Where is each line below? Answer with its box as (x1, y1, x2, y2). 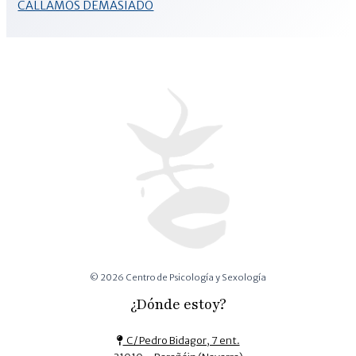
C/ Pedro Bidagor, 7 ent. (122, 333, 240, 346)
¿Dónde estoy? (130, 294, 226, 314)
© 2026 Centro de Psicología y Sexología (90, 271, 266, 283)
